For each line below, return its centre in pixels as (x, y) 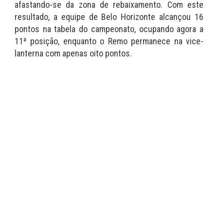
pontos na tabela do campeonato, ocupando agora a (109, 29)
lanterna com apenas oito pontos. (73, 54)
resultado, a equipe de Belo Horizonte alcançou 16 (109, 17)
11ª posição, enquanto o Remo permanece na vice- (109, 41)
